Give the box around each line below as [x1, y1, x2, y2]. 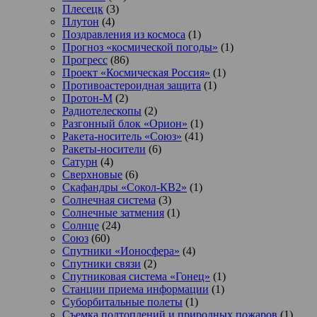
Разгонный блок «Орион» [62, 117, 188, 129]
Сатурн [62, 155, 98, 168]
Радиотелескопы [62, 104, 142, 117]
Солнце [62, 219, 99, 231]
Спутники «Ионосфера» [62, 244, 180, 257]
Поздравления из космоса [62, 28, 185, 40]
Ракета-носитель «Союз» [62, 129, 182, 142]
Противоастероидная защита [62, 79, 201, 91]
